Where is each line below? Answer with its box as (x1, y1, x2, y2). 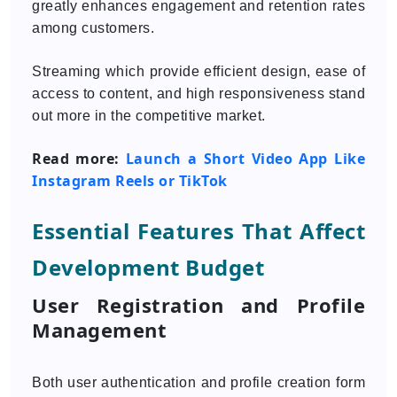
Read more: (32, 149, 126, 168)
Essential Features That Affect (32, 216, 365, 245)
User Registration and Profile (32, 292, 365, 318)
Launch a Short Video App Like (125, 149, 366, 168)
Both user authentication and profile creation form (32, 375, 365, 390)
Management (32, 316, 167, 343)
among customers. (32, 20, 154, 35)
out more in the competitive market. (32, 108, 266, 123)
